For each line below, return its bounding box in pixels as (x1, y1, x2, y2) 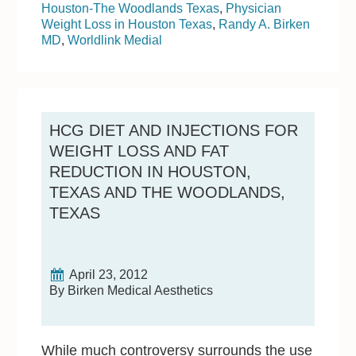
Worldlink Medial (68, 33, 163, 47)
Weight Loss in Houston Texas (41, 17, 213, 31)
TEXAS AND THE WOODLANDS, (49, 184, 286, 202)
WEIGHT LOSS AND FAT (49, 142, 230, 161)
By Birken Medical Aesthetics (49, 284, 214, 298)
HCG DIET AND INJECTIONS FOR (49, 122, 299, 140)
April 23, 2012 (69, 268, 149, 282)
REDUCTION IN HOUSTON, (49, 163, 252, 181)
